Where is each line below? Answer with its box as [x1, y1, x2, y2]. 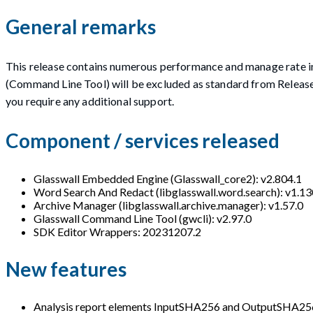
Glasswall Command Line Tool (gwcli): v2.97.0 [34, 211, 252, 225]
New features [6, 256, 126, 281]
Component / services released [6, 129, 279, 153]
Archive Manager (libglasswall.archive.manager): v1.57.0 [34, 198, 303, 212]
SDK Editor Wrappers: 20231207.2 [34, 224, 201, 238]
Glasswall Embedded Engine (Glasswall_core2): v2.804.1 [34, 171, 302, 185]
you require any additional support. [6, 94, 175, 108]
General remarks [6, 14, 156, 38]
